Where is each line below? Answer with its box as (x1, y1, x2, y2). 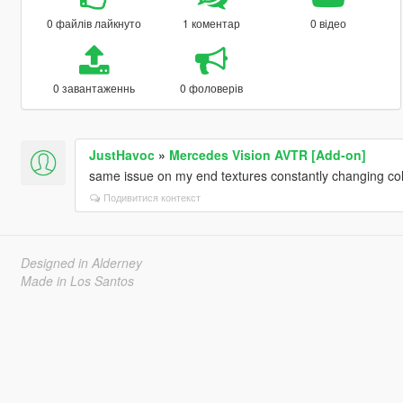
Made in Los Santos (20, 271, 134, 290)
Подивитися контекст (103, 189, 201, 204)
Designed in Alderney (20, 253, 142, 272)
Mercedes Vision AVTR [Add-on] (168, 145, 366, 164)
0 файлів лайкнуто (46, 14, 141, 31)
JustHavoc (88, 145, 155, 164)
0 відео (310, 14, 347, 31)
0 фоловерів (179, 79, 243, 95)
